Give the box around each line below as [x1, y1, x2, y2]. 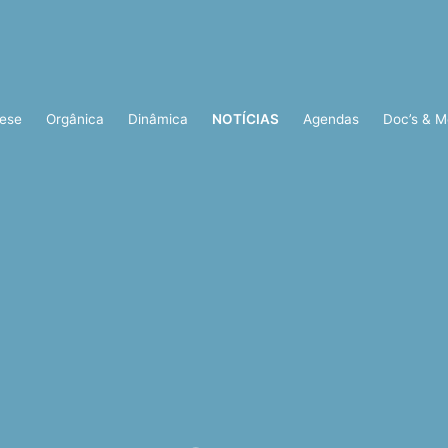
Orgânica [46, 111, 104, 127]
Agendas [303, 111, 359, 127]
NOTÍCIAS [212, 111, 279, 127]
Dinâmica [128, 111, 188, 127]
